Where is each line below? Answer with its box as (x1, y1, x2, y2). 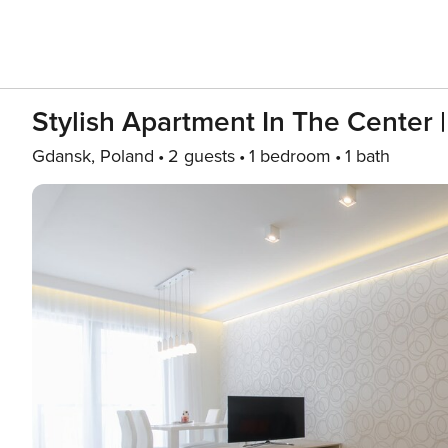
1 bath (345, 145, 390, 167)
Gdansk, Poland (32, 145, 154, 167)
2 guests (168, 145, 235, 167)
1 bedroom (249, 145, 331, 167)
